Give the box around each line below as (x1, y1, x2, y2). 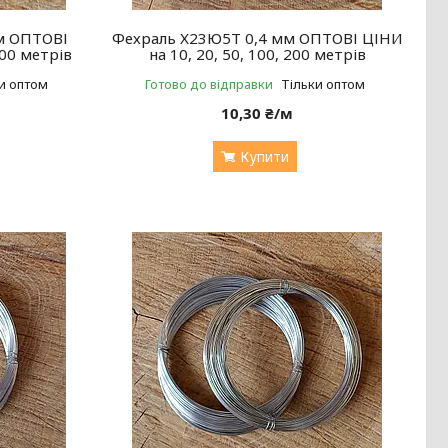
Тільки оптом (280, 74, 365, 93)
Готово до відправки (144, 74, 273, 93)
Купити (239, 146, 289, 166)
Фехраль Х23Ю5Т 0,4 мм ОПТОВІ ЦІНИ (111, 27, 403, 48)
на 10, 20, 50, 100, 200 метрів (148, 43, 366, 64)
